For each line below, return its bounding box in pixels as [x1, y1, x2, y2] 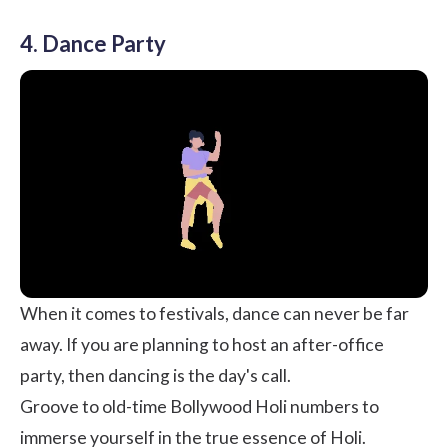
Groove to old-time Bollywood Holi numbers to [20, 396, 379, 418]
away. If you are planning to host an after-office [20, 334, 384, 356]
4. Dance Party [20, 29, 166, 57]
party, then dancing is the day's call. [20, 365, 291, 387]
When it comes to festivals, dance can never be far [20, 303, 409, 325]
